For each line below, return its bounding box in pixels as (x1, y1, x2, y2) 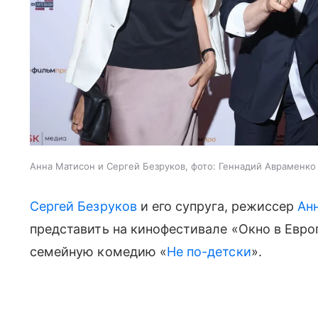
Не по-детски (166, 244, 251, 260)
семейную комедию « (30, 244, 167, 260)
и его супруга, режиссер (136, 199, 298, 214)
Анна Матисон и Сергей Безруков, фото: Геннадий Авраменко (30, 160, 316, 172)
